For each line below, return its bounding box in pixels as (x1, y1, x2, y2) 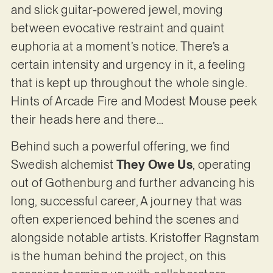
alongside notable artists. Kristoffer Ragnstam (10, 230, 260, 246)
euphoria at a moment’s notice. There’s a (10, 38, 229, 54)
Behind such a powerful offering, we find (10, 139, 230, 154)
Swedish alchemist (10, 157, 116, 172)
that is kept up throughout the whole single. (10, 75, 247, 90)
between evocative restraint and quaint (10, 20, 225, 35)
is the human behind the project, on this (10, 249, 226, 264)
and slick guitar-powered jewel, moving (10, 2, 223, 17)
